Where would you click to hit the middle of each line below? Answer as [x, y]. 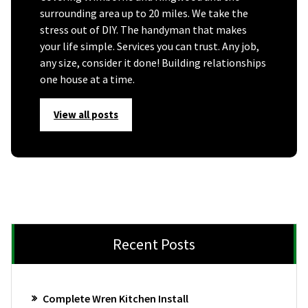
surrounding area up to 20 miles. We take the [144, 13]
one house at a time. [87, 79]
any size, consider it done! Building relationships [153, 62]
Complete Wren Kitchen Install [115, 299]
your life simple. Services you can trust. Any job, [150, 46]
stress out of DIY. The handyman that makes [143, 29]
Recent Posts [154, 244]
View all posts [86, 114]
